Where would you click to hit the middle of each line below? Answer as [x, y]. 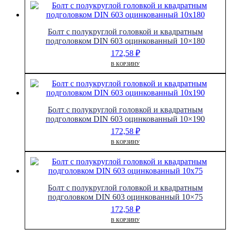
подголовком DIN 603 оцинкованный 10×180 [125, 41]
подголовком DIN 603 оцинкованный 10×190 [125, 119]
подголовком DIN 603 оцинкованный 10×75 [125, 197]
